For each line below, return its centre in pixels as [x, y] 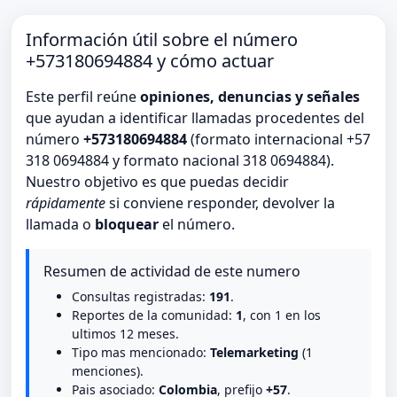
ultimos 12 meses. [125, 334]
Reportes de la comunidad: [154, 315]
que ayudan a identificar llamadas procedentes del [195, 118]
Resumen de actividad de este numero [172, 272]
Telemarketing [254, 353]
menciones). [108, 371]
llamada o [60, 225]
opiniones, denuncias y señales [250, 97]
